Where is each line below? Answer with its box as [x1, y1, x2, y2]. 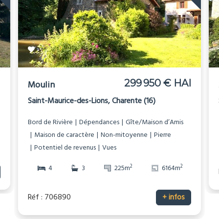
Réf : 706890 [28, 191, 71, 204]
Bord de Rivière [28, 117, 73, 128]
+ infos [162, 192, 185, 203]
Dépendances [79, 117, 119, 128]
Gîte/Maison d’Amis [126, 117, 183, 128]
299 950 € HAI [124, 77, 191, 89]
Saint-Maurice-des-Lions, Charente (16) [28, 95, 155, 108]
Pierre [154, 130, 171, 141]
